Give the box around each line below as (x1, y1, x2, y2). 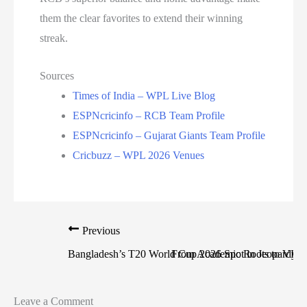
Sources (40, 69, 75, 82)
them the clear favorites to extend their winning (40, 12, 243, 25)
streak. (40, 32, 69, 45)
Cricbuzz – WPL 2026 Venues (73, 149, 205, 161)
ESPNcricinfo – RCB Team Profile (73, 109, 225, 121)
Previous (79, 225, 121, 237)
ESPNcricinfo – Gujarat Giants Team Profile (73, 129, 266, 141)
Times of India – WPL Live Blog (73, 89, 216, 101)
